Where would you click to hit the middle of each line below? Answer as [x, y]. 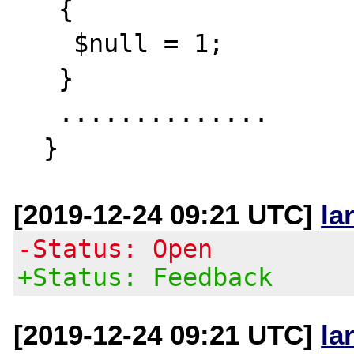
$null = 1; [44, 43]
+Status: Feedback [145, 277]
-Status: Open [115, 249]
